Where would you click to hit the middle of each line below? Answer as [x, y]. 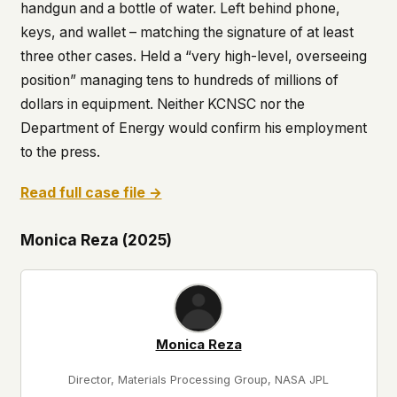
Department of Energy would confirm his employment [193, 128]
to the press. [60, 152]
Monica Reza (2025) [96, 240]
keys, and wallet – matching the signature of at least [187, 33]
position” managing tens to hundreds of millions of [179, 81]
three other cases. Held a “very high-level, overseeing [193, 57]
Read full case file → [91, 193]
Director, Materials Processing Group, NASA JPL [198, 380]
